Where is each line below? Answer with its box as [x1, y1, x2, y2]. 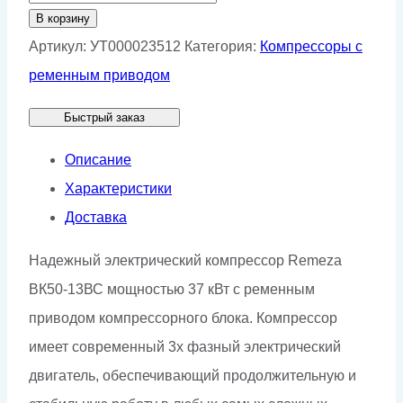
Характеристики [65, 180, 172, 196]
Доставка [65, 209, 127, 225]
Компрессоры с [260, 38, 363, 54]
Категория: [184, 38, 260, 54]
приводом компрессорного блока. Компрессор [29, 309, 337, 326]
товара [28, 3, 75, 19]
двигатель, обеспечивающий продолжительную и [29, 367, 356, 383]
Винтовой [28, 31, 93, 48]
